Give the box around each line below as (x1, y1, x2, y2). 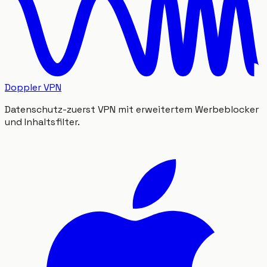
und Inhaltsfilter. (5, 115, 80, 128)
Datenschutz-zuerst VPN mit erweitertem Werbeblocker (5, 103, 259, 116)
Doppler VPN (5, 80, 61, 94)
